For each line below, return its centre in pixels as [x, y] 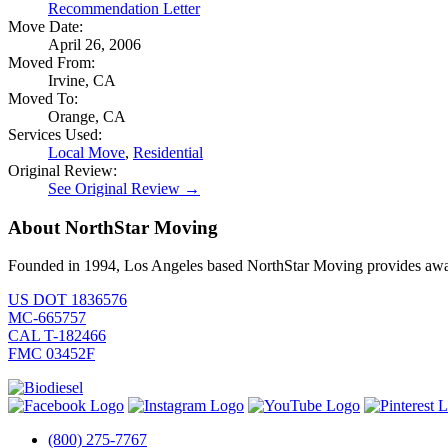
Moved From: [51, 62]
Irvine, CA [82, 80]
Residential [168, 152]
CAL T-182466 [57, 336]
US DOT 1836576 [67, 300]
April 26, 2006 [94, 44]
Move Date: [45, 26]
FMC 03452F [51, 354]
